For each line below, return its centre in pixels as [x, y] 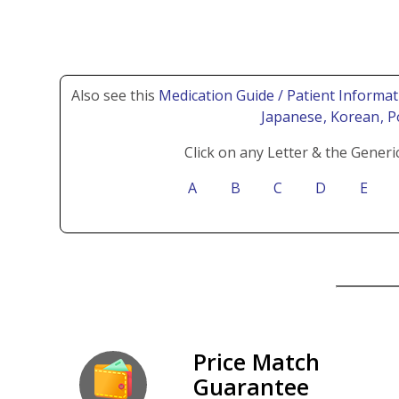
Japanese [293, 116]
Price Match [257, 361]
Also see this [115, 95]
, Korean [353, 116]
